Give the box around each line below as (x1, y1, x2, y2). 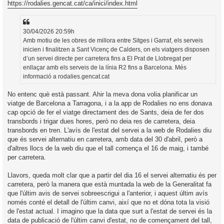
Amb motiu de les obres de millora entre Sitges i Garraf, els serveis (23, 36, 203, 44)
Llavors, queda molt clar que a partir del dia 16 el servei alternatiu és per (7, 171, 216, 179)
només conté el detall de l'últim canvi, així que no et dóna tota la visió (7, 198, 209, 206)
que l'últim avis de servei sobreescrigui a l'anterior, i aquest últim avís (7, 189, 208, 197)
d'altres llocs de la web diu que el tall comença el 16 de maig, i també (7, 144, 208, 152)
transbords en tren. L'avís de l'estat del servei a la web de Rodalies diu (7, 126, 211, 134)
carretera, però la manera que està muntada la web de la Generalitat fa (7, 180, 211, 188)
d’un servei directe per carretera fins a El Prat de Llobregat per (23, 54, 191, 62)
